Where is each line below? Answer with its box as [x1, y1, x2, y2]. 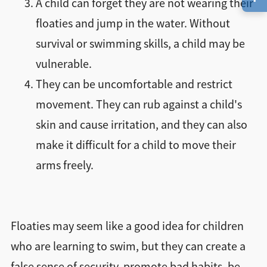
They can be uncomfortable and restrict [35, 77, 232, 92]
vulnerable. [35, 57, 92, 72]
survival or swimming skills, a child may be [35, 36, 245, 52]
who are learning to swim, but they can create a [10, 239, 246, 254]
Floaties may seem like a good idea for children [10, 219, 244, 234]
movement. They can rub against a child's [35, 97, 242, 113]
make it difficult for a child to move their [35, 138, 236, 153]
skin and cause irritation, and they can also [35, 117, 247, 133]
